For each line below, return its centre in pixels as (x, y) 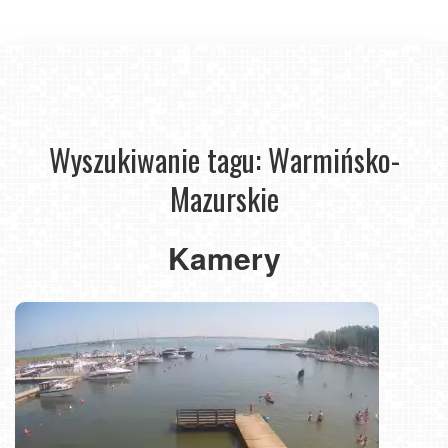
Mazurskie (224, 198)
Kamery (224, 257)
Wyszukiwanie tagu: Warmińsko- (224, 159)
